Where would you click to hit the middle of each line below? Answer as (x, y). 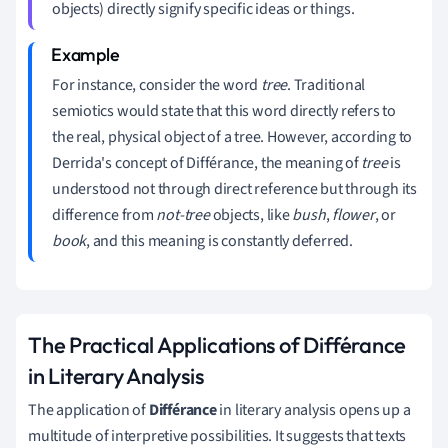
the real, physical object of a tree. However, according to (232, 136)
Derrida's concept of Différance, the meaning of (207, 162)
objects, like (251, 214)
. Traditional (326, 84)
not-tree (183, 214)
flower (353, 214)
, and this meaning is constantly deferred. (219, 240)
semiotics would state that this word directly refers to (224, 110)
